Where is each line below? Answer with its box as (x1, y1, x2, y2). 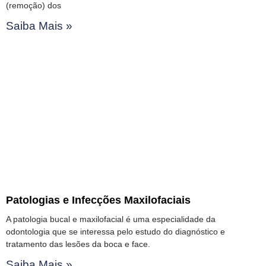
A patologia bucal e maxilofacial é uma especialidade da (6, 214, 216, 224)
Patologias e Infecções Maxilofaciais (6, 194, 191, 206)
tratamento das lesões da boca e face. (6, 239, 150, 249)
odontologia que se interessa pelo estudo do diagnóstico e (6, 226, 225, 236)
